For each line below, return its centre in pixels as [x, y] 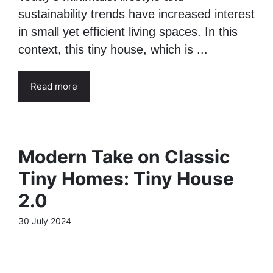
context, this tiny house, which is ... [113, 129]
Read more [54, 166]
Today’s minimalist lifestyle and [101, 76]
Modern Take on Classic [124, 236]
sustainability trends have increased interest [136, 94]
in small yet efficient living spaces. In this [128, 111]
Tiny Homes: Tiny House [126, 258]
